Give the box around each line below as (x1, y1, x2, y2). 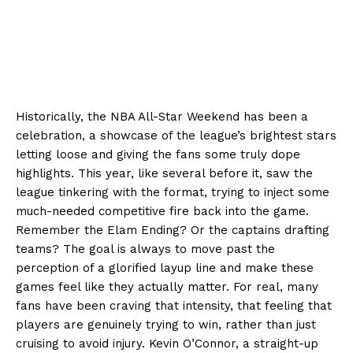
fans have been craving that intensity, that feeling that (16, 298, 332, 313)
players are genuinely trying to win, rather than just (16, 317, 316, 332)
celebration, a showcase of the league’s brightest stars (16, 128, 336, 143)
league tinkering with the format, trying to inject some (16, 184, 329, 199)
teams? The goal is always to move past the (16, 241, 275, 256)
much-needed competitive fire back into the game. (16, 203, 309, 218)
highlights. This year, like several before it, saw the (16, 165, 313, 180)
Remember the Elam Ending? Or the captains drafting (16, 222, 329, 237)
